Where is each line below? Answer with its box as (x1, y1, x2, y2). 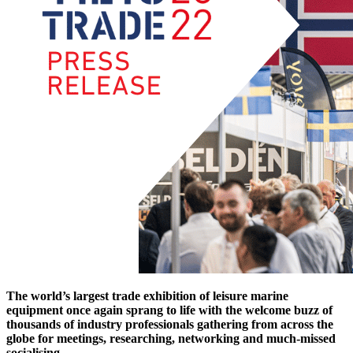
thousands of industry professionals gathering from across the (6, 317, 333, 331)
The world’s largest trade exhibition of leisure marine (6, 288, 288, 303)
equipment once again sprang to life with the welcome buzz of (6, 303, 333, 317)
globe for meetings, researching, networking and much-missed (6, 331, 336, 345)
